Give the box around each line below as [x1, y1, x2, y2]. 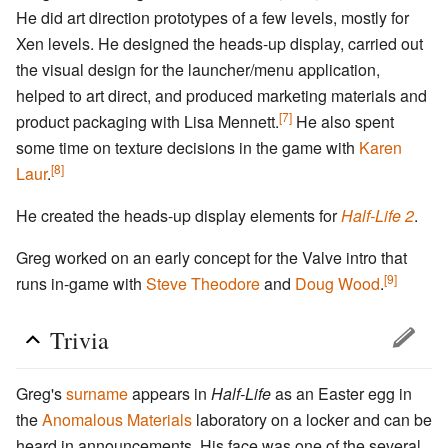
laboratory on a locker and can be [192, 408, 432, 432]
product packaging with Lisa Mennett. [16, 110, 279, 134]
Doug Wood [295, 272, 380, 296]
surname [66, 382, 128, 406]
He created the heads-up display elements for [16, 204, 341, 228]
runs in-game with [16, 272, 146, 296]
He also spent [292, 110, 394, 134]
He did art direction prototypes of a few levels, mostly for [16, 6, 409, 30]
